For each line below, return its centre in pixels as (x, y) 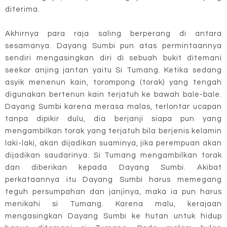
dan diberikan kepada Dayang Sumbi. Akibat (113, 167)
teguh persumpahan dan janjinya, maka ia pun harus (113, 192)
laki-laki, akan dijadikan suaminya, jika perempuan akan (113, 143)
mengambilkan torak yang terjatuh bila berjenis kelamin (113, 131)
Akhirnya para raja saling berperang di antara (113, 33)
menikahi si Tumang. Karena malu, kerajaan (113, 204)
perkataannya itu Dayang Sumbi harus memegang (113, 179)
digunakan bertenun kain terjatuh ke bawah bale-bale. (113, 94)
